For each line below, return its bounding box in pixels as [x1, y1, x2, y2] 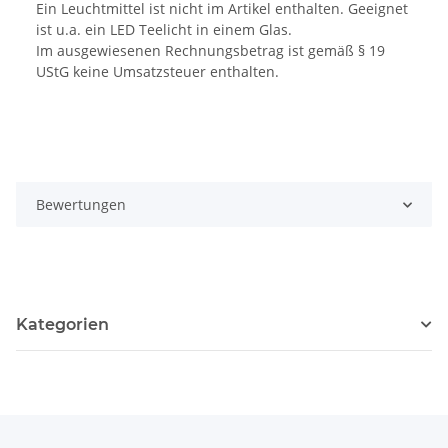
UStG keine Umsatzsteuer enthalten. [36, 62, 279, 82]
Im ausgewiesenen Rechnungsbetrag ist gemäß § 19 [36, 41, 385, 61]
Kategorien [16, 315, 109, 335]
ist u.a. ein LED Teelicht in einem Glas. [36, 20, 292, 40]
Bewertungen [36, 195, 126, 215]
